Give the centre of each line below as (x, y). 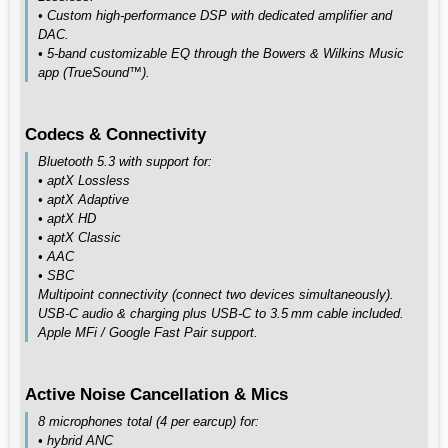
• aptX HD (67, 218)
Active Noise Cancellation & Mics (156, 394)
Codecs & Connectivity (115, 134)
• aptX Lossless (84, 180)
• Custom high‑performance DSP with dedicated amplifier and (215, 15)
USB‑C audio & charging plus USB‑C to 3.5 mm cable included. (221, 313)
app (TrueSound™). (94, 72)
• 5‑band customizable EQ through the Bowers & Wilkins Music (221, 53)
